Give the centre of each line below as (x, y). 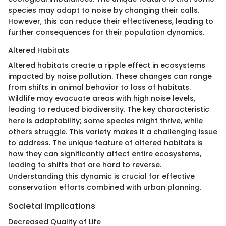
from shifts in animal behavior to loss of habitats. (99, 87)
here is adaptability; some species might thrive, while (105, 120)
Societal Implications (52, 206)
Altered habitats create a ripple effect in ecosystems (107, 65)
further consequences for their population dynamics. (106, 32)
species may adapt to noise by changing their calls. (104, 10)
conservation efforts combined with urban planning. (105, 187)
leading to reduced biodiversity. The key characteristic (109, 109)
